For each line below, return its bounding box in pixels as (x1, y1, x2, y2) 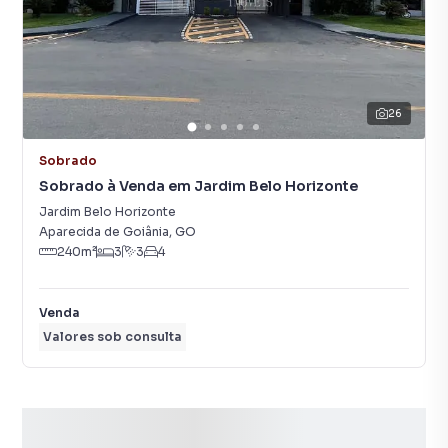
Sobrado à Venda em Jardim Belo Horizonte (39, 177, 358, 195)
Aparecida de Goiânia (39, 224, 169, 239)
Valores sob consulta (43, 329, 182, 344)
